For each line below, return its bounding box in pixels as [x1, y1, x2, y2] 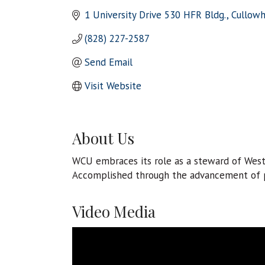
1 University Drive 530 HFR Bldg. [85, 8, 227, 22]
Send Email [85, 56, 133, 69]
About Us [72, 128, 134, 149]
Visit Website [85, 79, 142, 93]
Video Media [72, 201, 156, 222]
